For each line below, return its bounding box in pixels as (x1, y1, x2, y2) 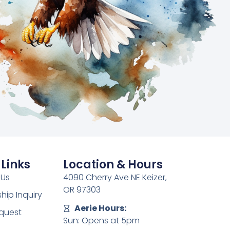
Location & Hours (63, 156, 163, 172)
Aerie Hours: (74, 202, 127, 214)
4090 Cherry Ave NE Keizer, (63, 171, 167, 183)
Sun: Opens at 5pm (63, 214, 140, 226)
